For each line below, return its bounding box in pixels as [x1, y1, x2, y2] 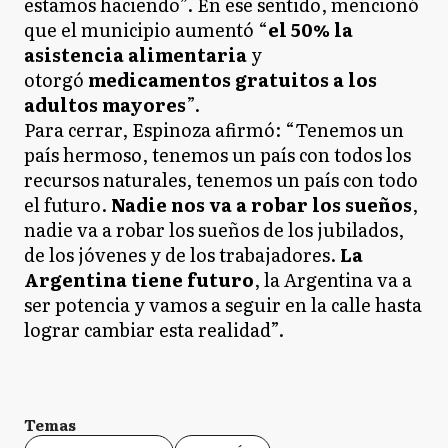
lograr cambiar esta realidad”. [24, 315, 284, 343]
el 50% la [268, 15, 353, 43]
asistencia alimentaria [24, 40, 247, 68]
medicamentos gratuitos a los [88, 65, 377, 93]
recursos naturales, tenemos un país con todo [24, 165, 418, 193]
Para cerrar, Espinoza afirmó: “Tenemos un [24, 115, 404, 143]
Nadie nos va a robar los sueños [111, 190, 412, 218]
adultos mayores [24, 90, 186, 118]
